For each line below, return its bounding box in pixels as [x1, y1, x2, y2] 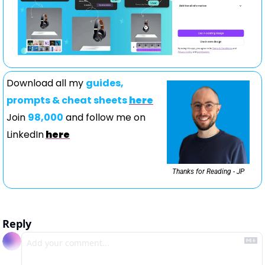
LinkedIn [7, 128, 44, 142]
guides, [86, 76, 124, 91]
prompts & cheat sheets [7, 93, 129, 108]
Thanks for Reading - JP [172, 167, 244, 176]
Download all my [7, 76, 86, 91]
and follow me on [63, 111, 146, 125]
